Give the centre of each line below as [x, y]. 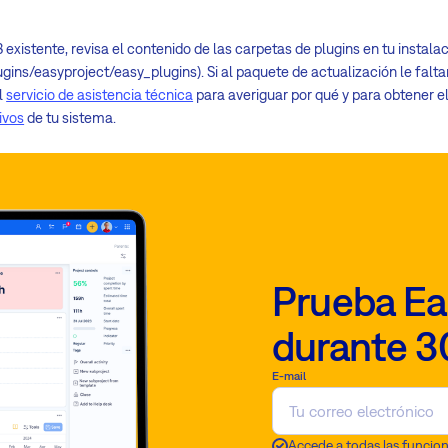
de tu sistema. [70, 118]
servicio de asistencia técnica [100, 95]
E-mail [289, 375]
